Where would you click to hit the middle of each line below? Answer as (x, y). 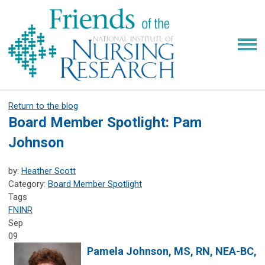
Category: (28, 184)
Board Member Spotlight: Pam (105, 122)
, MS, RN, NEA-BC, (213, 251)
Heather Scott (49, 171)
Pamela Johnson (128, 251)
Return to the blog (43, 106)
